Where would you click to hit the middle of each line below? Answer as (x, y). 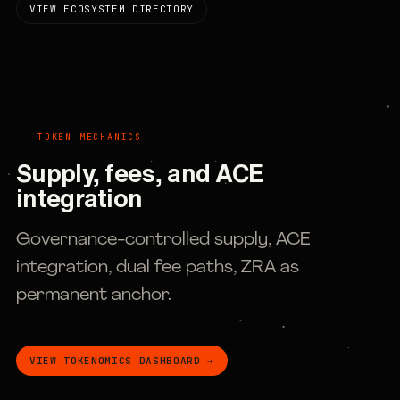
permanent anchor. (94, 296)
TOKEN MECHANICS (90, 137)
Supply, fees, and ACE (140, 173)
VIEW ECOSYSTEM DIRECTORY (112, 9)
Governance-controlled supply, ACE (163, 240)
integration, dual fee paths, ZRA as (158, 268)
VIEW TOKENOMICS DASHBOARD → (122, 361)
